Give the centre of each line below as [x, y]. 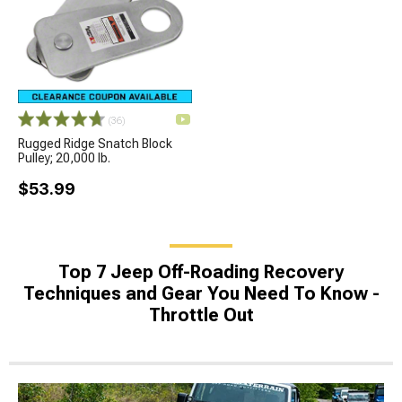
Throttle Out [201, 315]
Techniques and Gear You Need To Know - [201, 293]
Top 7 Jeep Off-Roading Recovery [201, 271]
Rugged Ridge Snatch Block [95, 143]
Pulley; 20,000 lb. [64, 157]
